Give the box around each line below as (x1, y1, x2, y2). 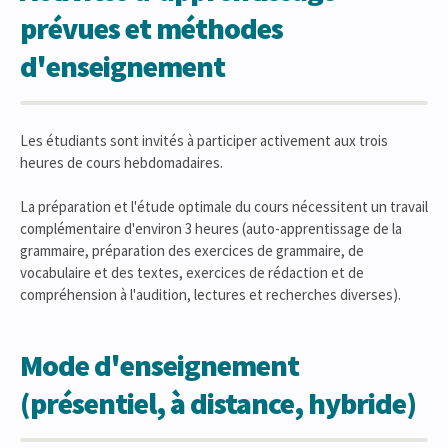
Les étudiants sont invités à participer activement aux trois (20, 131, 388, 150)
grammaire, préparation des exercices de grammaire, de (20, 241, 364, 260)
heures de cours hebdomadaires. (20, 153, 223, 172)
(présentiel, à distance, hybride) (20, 384, 416, 422)
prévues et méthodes (20, 9, 283, 47)
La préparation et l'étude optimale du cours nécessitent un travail (20, 197, 428, 216)
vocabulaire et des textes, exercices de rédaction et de (20, 263, 364, 282)
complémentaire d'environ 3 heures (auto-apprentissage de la (20, 219, 402, 238)
